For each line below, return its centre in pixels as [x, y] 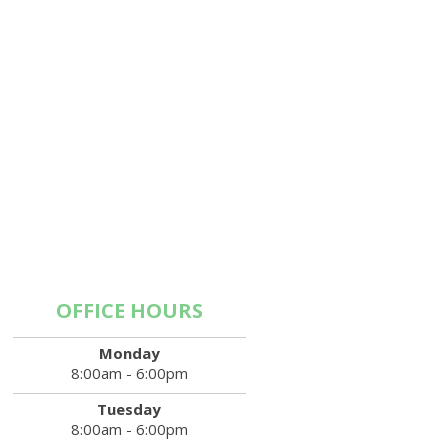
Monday [129, 353]
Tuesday [129, 409]
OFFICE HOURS [129, 311]
